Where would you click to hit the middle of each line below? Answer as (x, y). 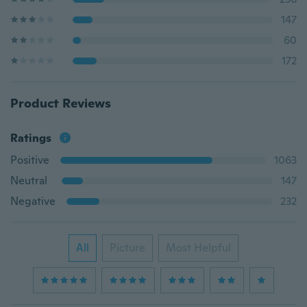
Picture (127, 248)
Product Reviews (61, 103)
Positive (30, 160)
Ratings (31, 138)
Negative (33, 201)
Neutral (29, 181)
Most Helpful (198, 248)
